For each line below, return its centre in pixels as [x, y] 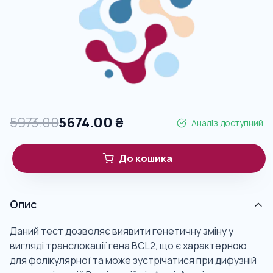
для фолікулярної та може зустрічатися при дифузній [133, 261]
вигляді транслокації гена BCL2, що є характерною [128, 246]
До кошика [146, 159]
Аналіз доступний [227, 123]
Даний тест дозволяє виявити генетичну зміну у [122, 231]
